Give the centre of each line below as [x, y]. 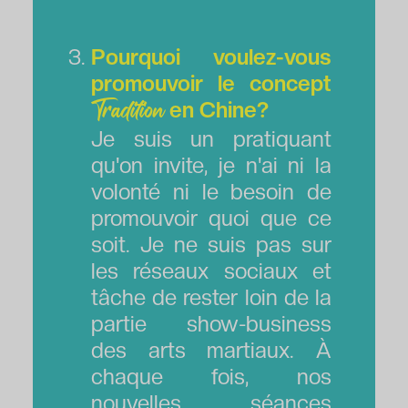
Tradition [127, 111]
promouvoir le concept [211, 83]
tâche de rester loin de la [211, 297]
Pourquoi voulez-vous [211, 56]
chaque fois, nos [211, 376]
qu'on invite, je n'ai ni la [211, 165]
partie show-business [211, 323]
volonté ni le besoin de [211, 191]
